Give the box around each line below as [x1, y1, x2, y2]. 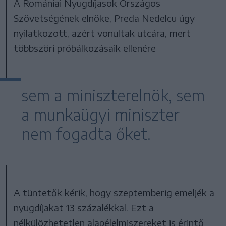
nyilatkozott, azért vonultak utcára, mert [14, 27, 191, 39]
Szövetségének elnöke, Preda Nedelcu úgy [14, 12, 195, 24]
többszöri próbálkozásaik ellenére [14, 42, 156, 54]
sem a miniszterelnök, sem [21, 86, 205, 105]
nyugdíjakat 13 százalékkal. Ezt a [14, 202, 154, 214]
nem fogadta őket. [21, 124, 151, 144]
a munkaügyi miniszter [21, 105, 180, 125]
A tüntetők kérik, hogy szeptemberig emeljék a [14, 187, 215, 199]
